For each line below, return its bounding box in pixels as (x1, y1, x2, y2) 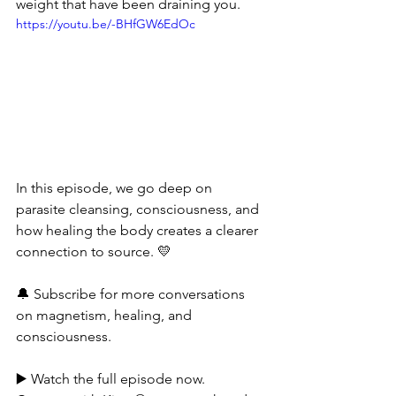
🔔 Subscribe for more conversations (16, 285, 248, 302)
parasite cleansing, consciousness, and (16, 200, 263, 217)
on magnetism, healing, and (16, 306, 195, 324)
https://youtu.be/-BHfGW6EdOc (16, 16, 195, 32)
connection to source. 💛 (16, 242, 171, 260)
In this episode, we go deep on (16, 179, 216, 196)
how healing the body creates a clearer (16, 221, 262, 239)
